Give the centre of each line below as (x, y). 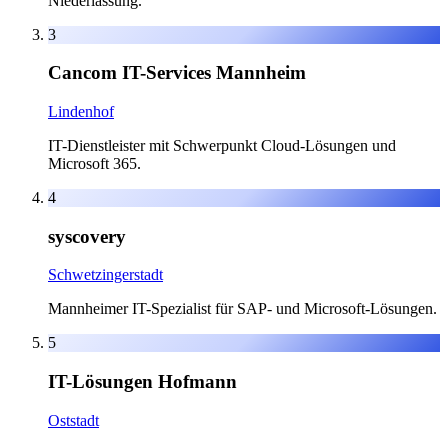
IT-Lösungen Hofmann (142, 382)
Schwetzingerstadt (105, 275)
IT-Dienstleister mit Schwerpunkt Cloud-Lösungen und (222, 145)
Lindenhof (81, 111)
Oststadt (73, 420)
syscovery (87, 236)
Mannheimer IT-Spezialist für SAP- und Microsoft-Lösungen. (242, 309)
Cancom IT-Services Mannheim (177, 73)
